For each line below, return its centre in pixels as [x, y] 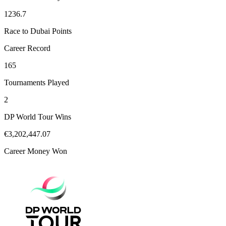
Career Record [27, 48]
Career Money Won [36, 151]
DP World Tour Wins [38, 117]
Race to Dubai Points [38, 31]
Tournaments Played [37, 83]
